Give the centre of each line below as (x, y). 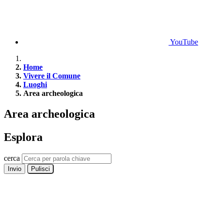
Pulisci (40, 169)
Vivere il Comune (52, 76)
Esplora (23, 137)
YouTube (184, 42)
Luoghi (35, 85)
